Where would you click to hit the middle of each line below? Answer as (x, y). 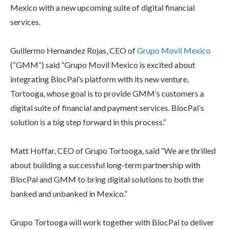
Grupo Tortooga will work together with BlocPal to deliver (112, 222)
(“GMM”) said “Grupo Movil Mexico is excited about (103, 64)
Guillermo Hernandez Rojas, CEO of (74, 50)
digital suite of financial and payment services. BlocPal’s (107, 107)
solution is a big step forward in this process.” (88, 122)
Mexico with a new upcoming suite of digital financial (102, 7)
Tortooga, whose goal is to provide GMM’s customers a (107, 93)
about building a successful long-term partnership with (105, 165)
